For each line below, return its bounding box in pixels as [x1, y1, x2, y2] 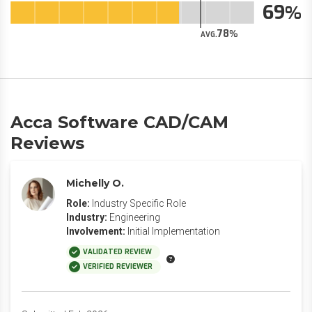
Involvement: [66, 226, 125, 237]
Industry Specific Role [92, 198, 186, 209]
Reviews [10, 133, 84, 153]
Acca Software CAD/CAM [10, 112, 228, 132]
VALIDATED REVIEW [83, 247, 152, 256]
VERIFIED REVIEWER [83, 262, 153, 271]
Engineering [109, 212, 160, 223]
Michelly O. [66, 177, 124, 189]
